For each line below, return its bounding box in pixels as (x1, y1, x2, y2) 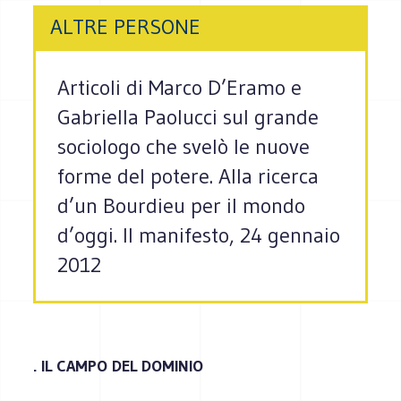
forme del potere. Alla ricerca (57, 163, 320, 190)
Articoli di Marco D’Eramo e (57, 74, 303, 101)
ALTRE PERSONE (50, 13, 201, 40)
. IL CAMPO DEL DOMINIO (33, 355, 204, 376)
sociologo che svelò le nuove (57, 133, 311, 160)
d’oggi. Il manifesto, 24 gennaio (57, 222, 341, 249)
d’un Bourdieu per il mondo (57, 192, 306, 219)
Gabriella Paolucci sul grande (57, 104, 320, 131)
